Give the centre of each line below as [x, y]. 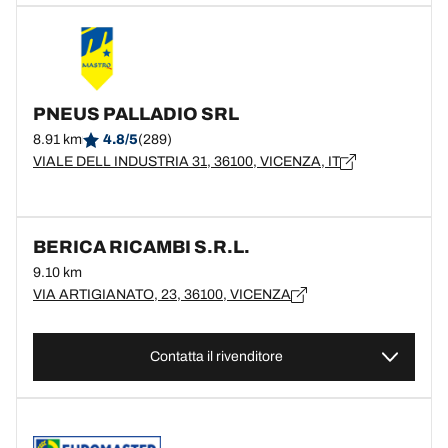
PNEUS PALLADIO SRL [136, 114]
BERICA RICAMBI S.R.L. [141, 247]
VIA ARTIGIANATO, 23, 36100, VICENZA [162, 294]
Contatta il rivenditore [216, 356]
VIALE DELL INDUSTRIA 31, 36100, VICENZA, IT [186, 161]
